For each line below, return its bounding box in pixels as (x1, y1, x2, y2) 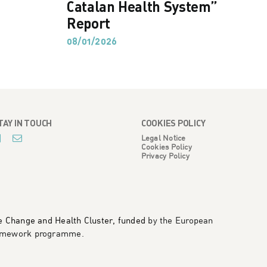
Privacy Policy (141, 150, 190, 160)
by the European (145, 214, 213, 225)
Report (67, 14, 110, 32)
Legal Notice (141, 132, 186, 142)
